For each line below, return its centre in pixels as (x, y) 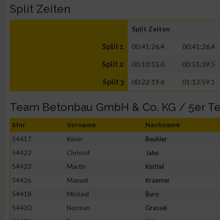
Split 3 (113, 82)
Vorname (82, 125)
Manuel (77, 180)
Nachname (163, 125)
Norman (78, 208)
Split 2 (113, 64)
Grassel (156, 208)
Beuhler (156, 139)
